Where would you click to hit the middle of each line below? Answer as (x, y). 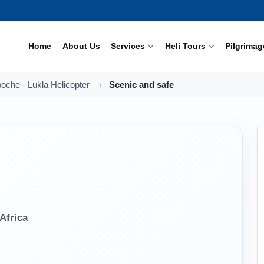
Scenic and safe (141, 85)
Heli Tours (185, 46)
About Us (81, 46)
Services (128, 46)
